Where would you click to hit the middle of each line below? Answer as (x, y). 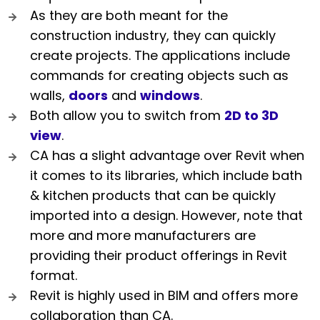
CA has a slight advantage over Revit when (167, 155)
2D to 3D (251, 115)
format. (54, 275)
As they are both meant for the (129, 15)
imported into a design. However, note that (166, 215)
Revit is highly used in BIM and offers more (164, 295)
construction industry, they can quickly (153, 35)
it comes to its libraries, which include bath (166, 175)
